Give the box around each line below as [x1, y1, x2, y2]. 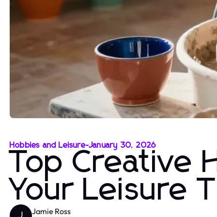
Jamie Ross [32, 206, 71, 216]
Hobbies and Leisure [10, 141, 86, 149]
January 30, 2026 [89, 141, 156, 149]
